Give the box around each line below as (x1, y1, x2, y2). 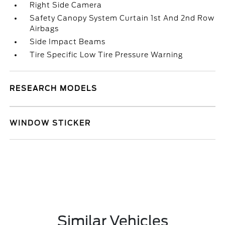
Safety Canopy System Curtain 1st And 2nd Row (30, 14, 215, 22)
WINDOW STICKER (10, 119, 91, 127)
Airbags (30, 25, 59, 33)
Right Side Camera (30, 1, 102, 9)
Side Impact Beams (30, 38, 106, 46)
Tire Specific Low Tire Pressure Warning (30, 51, 183, 59)
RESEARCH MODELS (10, 84, 98, 92)
